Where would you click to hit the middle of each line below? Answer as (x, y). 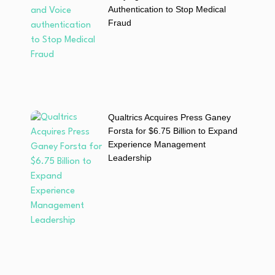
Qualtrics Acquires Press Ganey (169, 117)
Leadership (130, 157)
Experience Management (157, 144)
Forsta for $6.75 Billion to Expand (172, 130)
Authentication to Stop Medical (167, 9)
